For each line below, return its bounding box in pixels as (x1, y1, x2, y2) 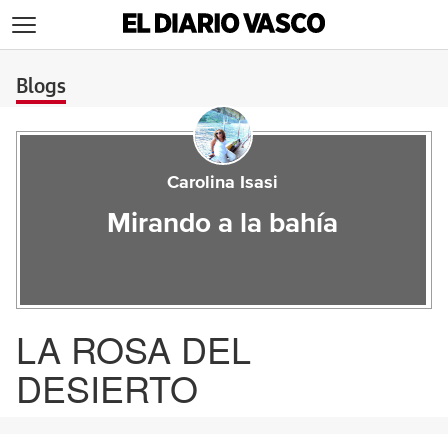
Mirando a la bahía (107, 210, 339, 238)
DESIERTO (16, 362, 198, 413)
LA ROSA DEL (16, 323, 251, 374)
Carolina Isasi (167, 174, 279, 192)
